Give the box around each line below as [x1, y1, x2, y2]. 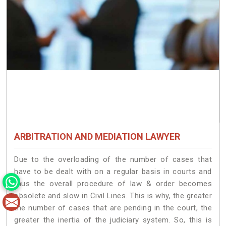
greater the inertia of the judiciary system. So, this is [14, 215, 212, 224]
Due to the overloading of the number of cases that [14, 154, 212, 164]
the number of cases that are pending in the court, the [14, 203, 212, 212]
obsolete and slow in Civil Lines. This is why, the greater [14, 191, 212, 200]
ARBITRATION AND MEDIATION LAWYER [14, 131, 180, 142]
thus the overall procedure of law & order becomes [14, 179, 212, 188]
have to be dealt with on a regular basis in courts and [14, 166, 212, 176]
